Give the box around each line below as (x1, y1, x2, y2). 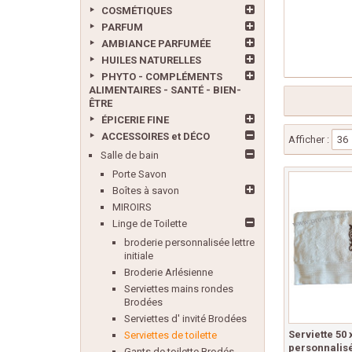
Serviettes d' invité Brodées (124, 313, 247, 324)
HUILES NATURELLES (101, 54, 201, 66)
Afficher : (288, 134, 330, 145)
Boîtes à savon (112, 185, 179, 196)
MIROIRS (112, 201, 152, 213)
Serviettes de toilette (124, 329, 217, 341)
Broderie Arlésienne (124, 266, 213, 278)
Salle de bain (101, 149, 159, 161)
